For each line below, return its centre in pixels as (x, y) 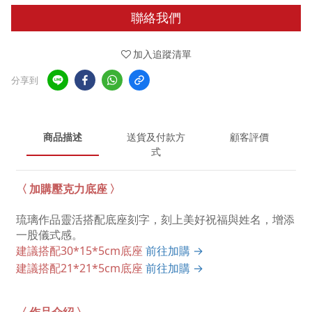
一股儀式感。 (49, 235)
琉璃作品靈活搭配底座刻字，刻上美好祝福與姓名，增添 (155, 219)
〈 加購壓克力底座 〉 (68, 189)
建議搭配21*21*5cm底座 (81, 268)
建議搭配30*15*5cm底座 (81, 251)
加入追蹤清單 (162, 54)
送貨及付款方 (156, 137)
